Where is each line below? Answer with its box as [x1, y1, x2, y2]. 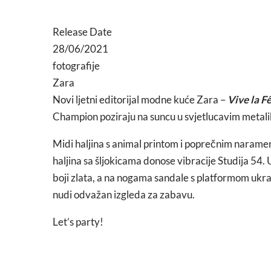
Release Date [53, 25, 112, 38]
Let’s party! [53, 215, 103, 228]
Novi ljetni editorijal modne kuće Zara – [53, 93, 227, 106]
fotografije [53, 59, 100, 72]
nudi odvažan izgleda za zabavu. [53, 188, 195, 201]
